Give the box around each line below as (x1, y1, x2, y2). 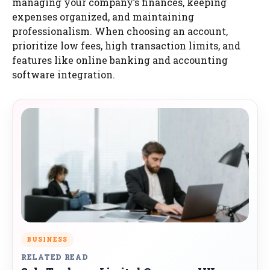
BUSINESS (27, 235, 67, 243)
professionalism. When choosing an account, (12, 24, 228, 37)
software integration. (12, 67, 115, 81)
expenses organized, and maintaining (12, 10, 194, 23)
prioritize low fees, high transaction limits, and (12, 39, 240, 52)
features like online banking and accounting (12, 53, 228, 66)
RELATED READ (21, 251, 89, 262)
